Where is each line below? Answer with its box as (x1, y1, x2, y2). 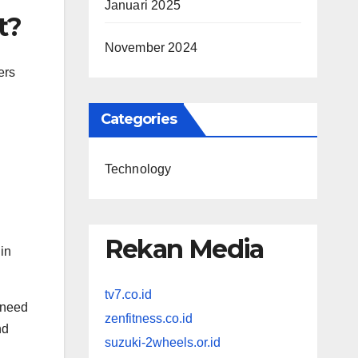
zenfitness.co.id (104, 312, 193, 326)
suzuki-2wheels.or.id (104, 336, 221, 350)
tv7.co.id (104, 288, 152, 302)
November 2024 (104, 41, 198, 54)
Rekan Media (104, 233, 264, 265)
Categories (100, 110, 177, 128)
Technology (104, 162, 172, 176)
